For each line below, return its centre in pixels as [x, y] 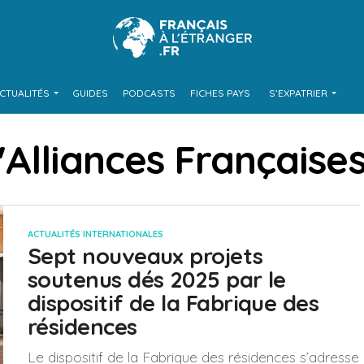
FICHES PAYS [220, 93]
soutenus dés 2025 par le [157, 279]
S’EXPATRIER [298, 93]
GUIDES [90, 93]
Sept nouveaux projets [145, 256]
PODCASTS [149, 93]
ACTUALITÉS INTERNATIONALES [95, 234]
